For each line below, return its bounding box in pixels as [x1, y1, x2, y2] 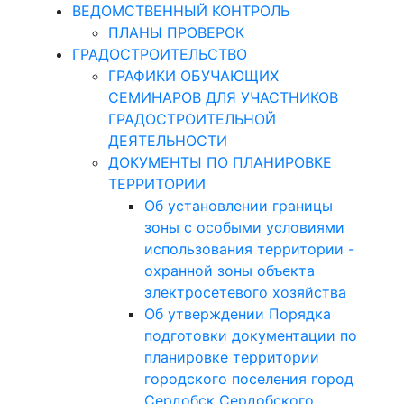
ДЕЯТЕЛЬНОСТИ [107, 132, 227, 150]
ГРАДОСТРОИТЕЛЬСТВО [71, 45, 247, 63]
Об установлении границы [143, 197, 333, 215]
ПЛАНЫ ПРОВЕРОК [107, 23, 244, 41]
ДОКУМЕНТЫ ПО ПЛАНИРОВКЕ [107, 153, 332, 171]
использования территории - [143, 240, 354, 258]
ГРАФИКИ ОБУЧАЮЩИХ [107, 67, 279, 85]
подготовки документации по [143, 326, 357, 344]
